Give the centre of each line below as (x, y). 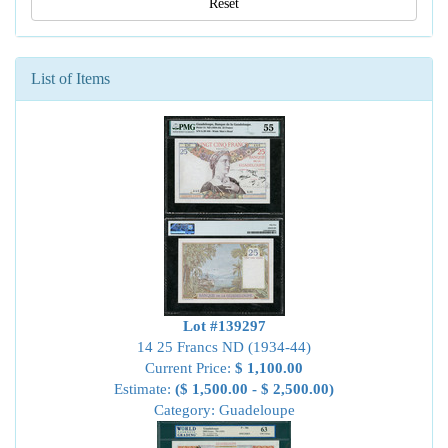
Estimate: (144, 389)
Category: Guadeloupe (224, 410)
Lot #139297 (224, 326)
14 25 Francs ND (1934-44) (224, 347)
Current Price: (190, 368)
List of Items (70, 78)
